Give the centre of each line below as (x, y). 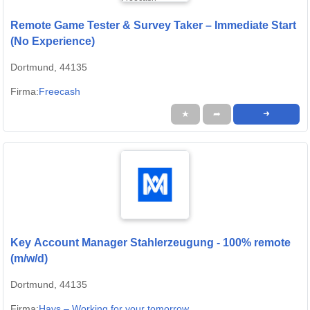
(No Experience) (53, 42)
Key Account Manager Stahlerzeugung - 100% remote (151, 243)
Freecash (60, 92)
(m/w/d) (29, 259)
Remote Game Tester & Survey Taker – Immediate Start (153, 26)
